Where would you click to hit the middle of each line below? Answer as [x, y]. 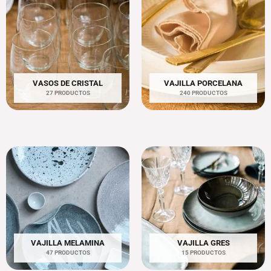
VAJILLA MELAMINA [68, 243]
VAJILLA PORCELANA [203, 83]
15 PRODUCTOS [203, 253]
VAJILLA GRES [203, 243]
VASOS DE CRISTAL [68, 83]
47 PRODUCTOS [68, 253]
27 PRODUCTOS [68, 93]
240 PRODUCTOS [203, 93]
